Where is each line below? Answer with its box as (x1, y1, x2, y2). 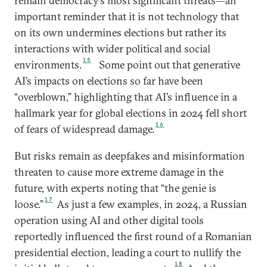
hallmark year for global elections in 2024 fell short (14, 106, 247, 120)
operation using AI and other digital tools (14, 213, 204, 228)
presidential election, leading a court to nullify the (14, 246, 241, 260)
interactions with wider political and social (14, 42, 210, 56)
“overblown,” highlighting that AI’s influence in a (14, 90, 237, 104)
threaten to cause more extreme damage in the (14, 165, 223, 179)
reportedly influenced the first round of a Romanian (14, 229, 252, 244)
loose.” (14, 197, 44, 212)
